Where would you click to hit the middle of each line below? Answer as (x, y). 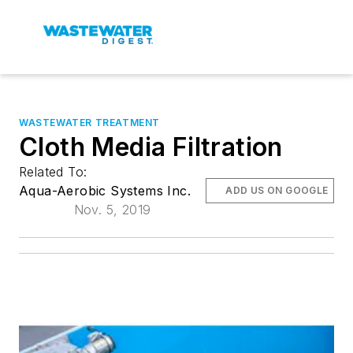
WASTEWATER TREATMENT (89, 123)
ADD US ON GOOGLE (277, 190)
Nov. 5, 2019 (112, 210)
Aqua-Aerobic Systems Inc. (105, 191)
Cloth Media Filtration (151, 147)
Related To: (55, 172)
